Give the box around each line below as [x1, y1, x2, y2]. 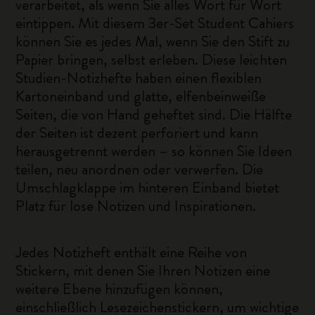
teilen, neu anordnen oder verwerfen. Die [15, 158, 264, 180]
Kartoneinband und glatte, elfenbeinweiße [15, 85, 266, 107]
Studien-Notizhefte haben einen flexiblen [15, 67, 262, 89]
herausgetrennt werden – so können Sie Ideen [15, 140, 292, 162]
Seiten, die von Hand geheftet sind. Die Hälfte [15, 103, 292, 125]
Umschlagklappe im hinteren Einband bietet [15, 176, 280, 198]
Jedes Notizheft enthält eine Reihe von [15, 241, 247, 263]
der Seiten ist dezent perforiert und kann [15, 122, 259, 143]
